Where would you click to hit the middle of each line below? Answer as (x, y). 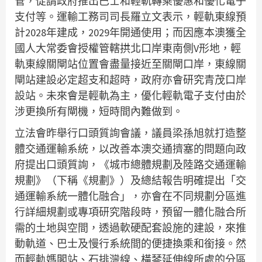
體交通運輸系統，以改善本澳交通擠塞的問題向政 (130, 149)
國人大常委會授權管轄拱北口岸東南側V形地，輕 (128, 48)
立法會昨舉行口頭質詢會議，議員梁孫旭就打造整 (130, 133)
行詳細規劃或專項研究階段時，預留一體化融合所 (130, 212)
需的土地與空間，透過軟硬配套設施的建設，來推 (130, 227)
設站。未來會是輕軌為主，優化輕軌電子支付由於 (130, 95)
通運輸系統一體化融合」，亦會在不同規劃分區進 (130, 196)
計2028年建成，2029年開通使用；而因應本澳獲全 (130, 32)
